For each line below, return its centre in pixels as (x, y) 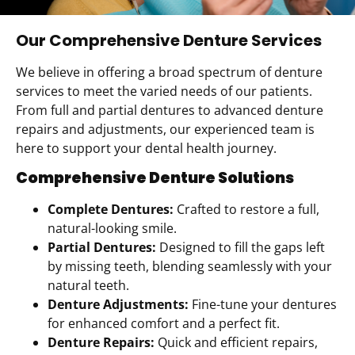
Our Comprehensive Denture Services (169, 41)
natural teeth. (88, 285)
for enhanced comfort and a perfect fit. (164, 323)
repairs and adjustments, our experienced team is (165, 130)
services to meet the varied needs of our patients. (164, 92)
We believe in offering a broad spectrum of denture (169, 73)
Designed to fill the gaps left (240, 247)
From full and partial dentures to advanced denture (170, 111)
